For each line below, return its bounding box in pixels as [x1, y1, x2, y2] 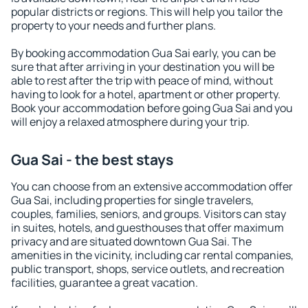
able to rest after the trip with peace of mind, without [11, 73, 273, 88]
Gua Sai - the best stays [11, 150, 173, 169]
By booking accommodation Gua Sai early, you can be [11, 45, 276, 60]
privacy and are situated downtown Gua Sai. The [11, 234, 252, 249]
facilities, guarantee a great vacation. [11, 275, 198, 290]
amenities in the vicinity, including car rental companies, [11, 247, 294, 263]
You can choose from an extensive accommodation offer [11, 179, 293, 194]
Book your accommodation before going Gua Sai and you [11, 100, 293, 115]
